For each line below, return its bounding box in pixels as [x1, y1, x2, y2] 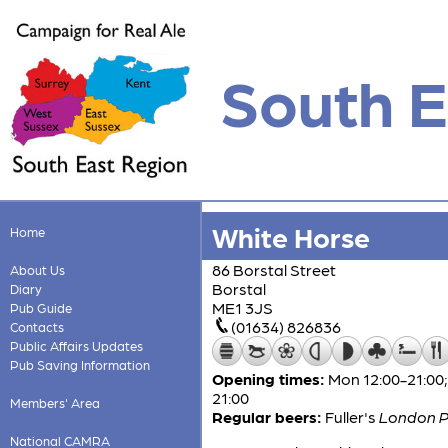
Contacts [9, 319, 64, 334]
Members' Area [9, 395, 100, 410]
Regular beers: [212, 407, 322, 426]
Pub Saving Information [9, 357, 150, 372]
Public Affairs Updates [9, 338, 143, 353]
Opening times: [212, 369, 325, 388]
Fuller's [325, 407, 379, 426]
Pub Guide [9, 300, 72, 315]
